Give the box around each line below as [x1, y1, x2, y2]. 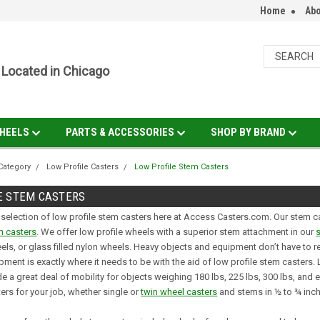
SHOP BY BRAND [210, 126, 288, 139]
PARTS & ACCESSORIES [65, 126, 176, 139]
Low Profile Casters [46, 162, 119, 171]
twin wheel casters [141, 286, 218, 297]
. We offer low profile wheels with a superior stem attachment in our [36, 226, 316, 237]
